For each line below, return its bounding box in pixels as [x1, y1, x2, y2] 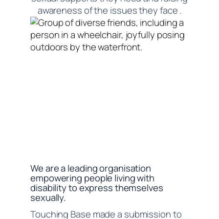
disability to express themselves [30, 181, 163, 195]
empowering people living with [30, 172, 155, 185]
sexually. [30, 191, 66, 204]
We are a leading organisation [30, 162, 152, 175]
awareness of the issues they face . [37, 4, 182, 17]
